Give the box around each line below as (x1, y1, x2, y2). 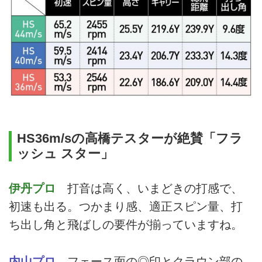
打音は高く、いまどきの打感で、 (56, 182, 243, 195)
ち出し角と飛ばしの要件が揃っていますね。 (9, 218, 243, 232)
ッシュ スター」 (16, 146, 113, 161)
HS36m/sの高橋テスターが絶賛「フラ (16, 131, 243, 146)
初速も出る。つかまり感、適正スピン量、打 (9, 200, 243, 213)
